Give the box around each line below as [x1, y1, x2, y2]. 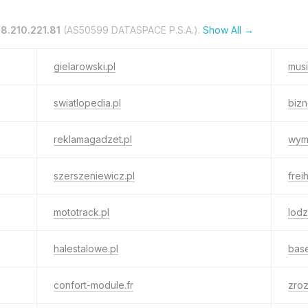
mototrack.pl [54, 206, 109, 218]
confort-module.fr [54, 279, 133, 291]
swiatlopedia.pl [54, 97, 121, 109]
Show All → [203, 24, 254, 36]
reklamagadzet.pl [54, 133, 132, 145]
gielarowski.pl [54, 60, 115, 72]
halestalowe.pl [54, 243, 118, 254]
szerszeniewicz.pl [54, 170, 135, 181]
